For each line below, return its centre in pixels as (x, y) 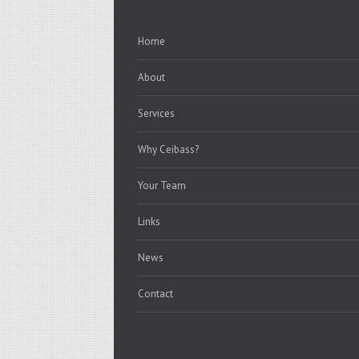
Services (156, 113)
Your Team (162, 186)
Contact (155, 294)
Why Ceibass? (168, 149)
